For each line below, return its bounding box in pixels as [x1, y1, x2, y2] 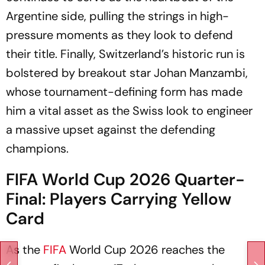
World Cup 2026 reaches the [69, 241, 225, 257]
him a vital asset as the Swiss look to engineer [6, 102, 253, 118]
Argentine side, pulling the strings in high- [6, 8, 229, 24]
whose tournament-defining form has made [6, 83, 243, 99]
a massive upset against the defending [6, 121, 215, 137]
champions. [6, 140, 69, 156]
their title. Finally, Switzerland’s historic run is [6, 46, 245, 62]
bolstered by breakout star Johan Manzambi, [6, 64, 248, 80]
